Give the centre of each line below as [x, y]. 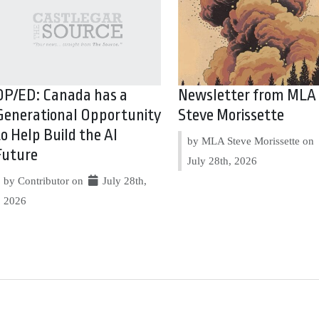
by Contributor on [45, 181]
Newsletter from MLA [247, 96]
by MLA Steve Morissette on [252, 141]
